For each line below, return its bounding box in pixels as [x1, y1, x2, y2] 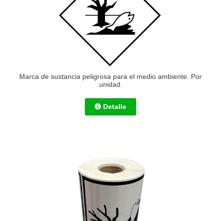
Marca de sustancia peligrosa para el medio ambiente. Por [19, 73, 202, 80]
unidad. [99, 80, 122, 88]
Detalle [103, 103, 126, 111]
